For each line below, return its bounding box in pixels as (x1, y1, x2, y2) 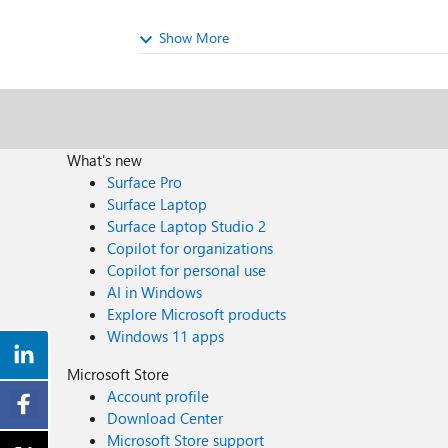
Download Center (107, 408, 224, 428)
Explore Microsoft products (107, 304, 287, 324)
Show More (159, 28, 229, 47)
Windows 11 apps (107, 326, 225, 346)
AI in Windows (107, 282, 203, 302)
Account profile (107, 386, 210, 406)
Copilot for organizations (107, 238, 274, 258)
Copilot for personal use (107, 260, 267, 280)
